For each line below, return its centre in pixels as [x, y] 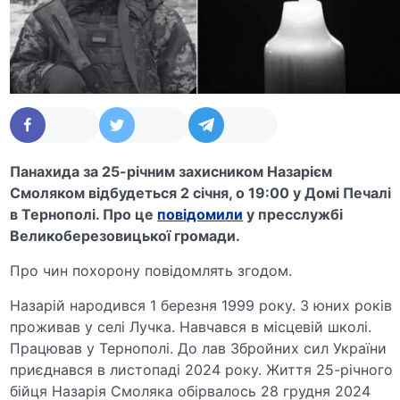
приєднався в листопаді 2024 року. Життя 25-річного [202, 369]
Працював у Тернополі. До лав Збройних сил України [199, 348]
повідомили [200, 214]
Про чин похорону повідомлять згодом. [151, 270]
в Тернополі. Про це [84, 214]
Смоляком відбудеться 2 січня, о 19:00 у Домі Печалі [201, 192]
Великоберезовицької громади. [125, 235]
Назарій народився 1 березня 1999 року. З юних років [201, 305]
